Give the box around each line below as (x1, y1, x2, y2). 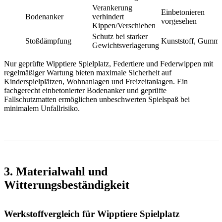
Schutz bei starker (92, 32, 148, 41)
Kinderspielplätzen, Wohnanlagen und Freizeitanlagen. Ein (4, 77, 188, 86)
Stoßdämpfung (25, 36, 71, 45)
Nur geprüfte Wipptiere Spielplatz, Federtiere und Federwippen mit (4, 59, 213, 68)
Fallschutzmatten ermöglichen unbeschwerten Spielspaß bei (4, 95, 190, 104)
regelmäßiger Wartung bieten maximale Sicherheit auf (4, 68, 171, 77)
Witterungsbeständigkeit (4, 178, 129, 191)
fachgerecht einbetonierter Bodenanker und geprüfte (4, 86, 166, 95)
